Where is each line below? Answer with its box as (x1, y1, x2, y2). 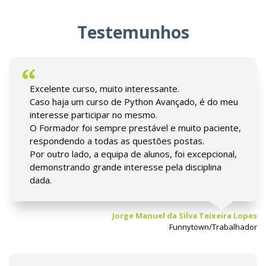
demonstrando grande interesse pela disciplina (30, 161, 221, 173)
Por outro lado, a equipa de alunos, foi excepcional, (30, 148, 237, 160)
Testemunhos (77, 21, 189, 43)
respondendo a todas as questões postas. (30, 135, 204, 147)
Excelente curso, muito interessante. (30, 83, 179, 94)
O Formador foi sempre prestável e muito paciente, (30, 122, 241, 134)
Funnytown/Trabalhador (169, 221, 257, 232)
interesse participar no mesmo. (30, 109, 157, 121)
